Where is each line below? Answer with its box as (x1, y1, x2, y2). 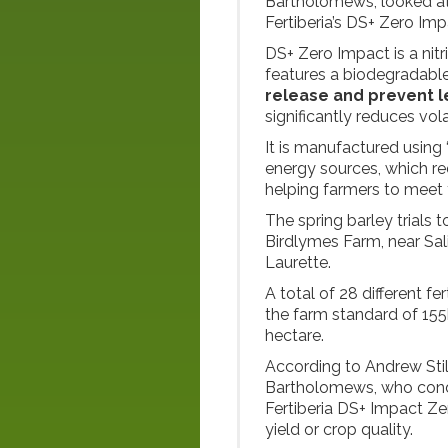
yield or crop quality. (265, 420, 413, 439)
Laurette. (265, 253, 331, 272)
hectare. (265, 326, 324, 345)
